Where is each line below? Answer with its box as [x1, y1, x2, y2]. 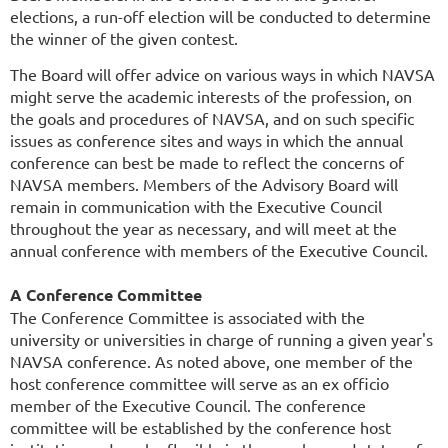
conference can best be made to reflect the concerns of [10, 151, 404, 172]
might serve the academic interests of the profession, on [10, 85, 412, 106]
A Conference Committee [10, 283, 202, 305]
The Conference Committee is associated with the [10, 306, 365, 327]
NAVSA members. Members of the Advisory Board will [10, 173, 398, 194]
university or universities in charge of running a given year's [10, 328, 433, 349]
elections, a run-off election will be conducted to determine [10, 5, 431, 26]
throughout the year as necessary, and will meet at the [10, 217, 397, 238]
